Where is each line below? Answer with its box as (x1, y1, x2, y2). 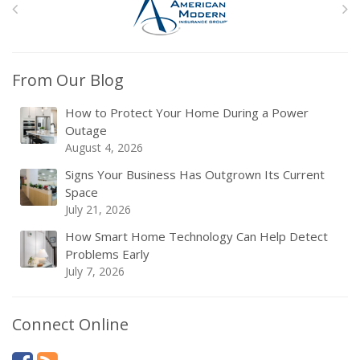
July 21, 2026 (65, 202, 131, 217)
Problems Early (65, 246, 149, 262)
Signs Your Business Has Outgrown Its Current (65, 166, 325, 182)
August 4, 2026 (65, 140, 143, 155)
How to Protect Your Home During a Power (65, 104, 309, 121)
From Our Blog (12, 69, 124, 91)
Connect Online (12, 313, 129, 335)
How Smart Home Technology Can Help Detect (65, 228, 328, 244)
